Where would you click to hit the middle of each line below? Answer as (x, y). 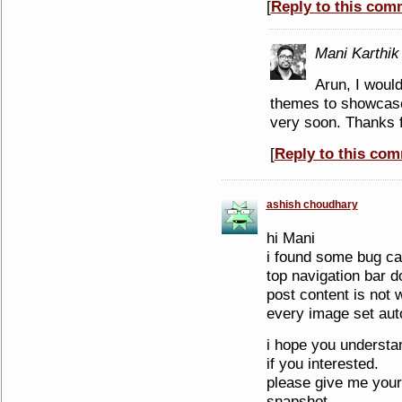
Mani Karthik (357, 53)
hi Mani (290, 238)
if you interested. (322, 363)
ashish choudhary (312, 205)
